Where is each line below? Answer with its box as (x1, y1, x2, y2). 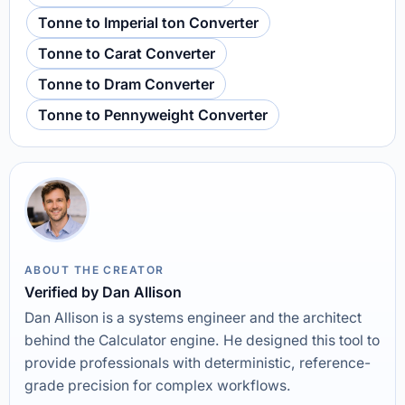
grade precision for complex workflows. (24, 377, 291, 394)
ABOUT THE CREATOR (24, 263, 165, 277)
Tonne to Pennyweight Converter (38, 106, 268, 124)
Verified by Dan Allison (24, 283, 182, 301)
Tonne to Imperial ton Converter (38, 14, 259, 32)
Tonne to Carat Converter (38, 44, 215, 62)
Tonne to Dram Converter (38, 75, 214, 93)
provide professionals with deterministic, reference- (24, 354, 371, 372)
